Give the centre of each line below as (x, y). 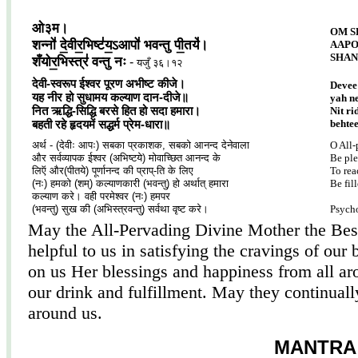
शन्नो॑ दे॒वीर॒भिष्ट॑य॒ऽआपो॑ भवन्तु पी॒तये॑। (120, 45)
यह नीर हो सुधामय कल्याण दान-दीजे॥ (110, 97)
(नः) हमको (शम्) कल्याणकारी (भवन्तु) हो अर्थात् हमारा (130, 183)
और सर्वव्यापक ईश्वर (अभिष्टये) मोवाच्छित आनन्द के (126, 158)
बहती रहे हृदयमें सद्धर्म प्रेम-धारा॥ (101, 125)
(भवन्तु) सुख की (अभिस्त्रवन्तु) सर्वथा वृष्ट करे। (120, 209)
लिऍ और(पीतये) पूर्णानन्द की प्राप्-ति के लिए (113, 171)
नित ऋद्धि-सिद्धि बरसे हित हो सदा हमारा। (116, 111)
